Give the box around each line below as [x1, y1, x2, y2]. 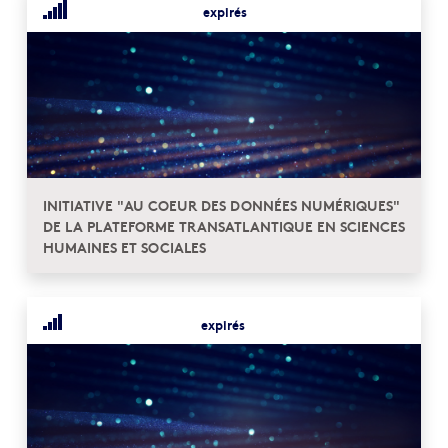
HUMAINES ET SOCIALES [43, 236, 206, 258]
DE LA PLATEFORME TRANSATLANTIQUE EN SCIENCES [43, 215, 405, 237]
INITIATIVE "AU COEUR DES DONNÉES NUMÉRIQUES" [43, 194, 400, 216]
